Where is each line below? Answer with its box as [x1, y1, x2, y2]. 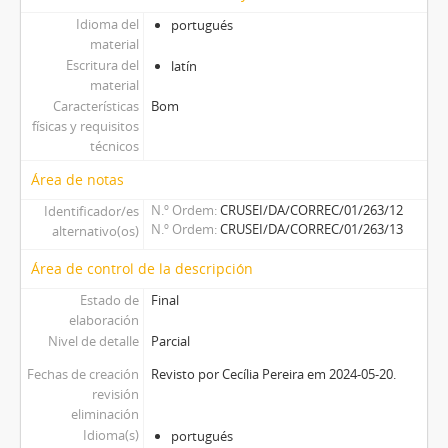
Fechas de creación [26, 364, 139, 383]
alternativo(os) [51, 221, 139, 240]
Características [52, 96, 139, 115]
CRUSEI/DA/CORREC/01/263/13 [219, 219, 403, 238]
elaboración [68, 310, 139, 329]
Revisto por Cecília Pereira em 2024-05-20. [150, 364, 396, 383]
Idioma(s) [82, 425, 139, 444]
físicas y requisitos [31, 116, 139, 135]
